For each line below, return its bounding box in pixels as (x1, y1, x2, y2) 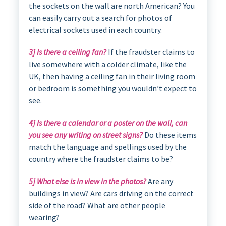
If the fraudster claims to (106, 46, 195, 57)
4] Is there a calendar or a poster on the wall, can (28, 117, 187, 128)
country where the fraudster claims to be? (28, 153, 173, 164)
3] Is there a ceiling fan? (28, 46, 106, 57)
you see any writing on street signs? (28, 129, 143, 140)
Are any (146, 176, 173, 186)
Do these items (142, 129, 197, 140)
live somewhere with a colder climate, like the (28, 59, 187, 69)
